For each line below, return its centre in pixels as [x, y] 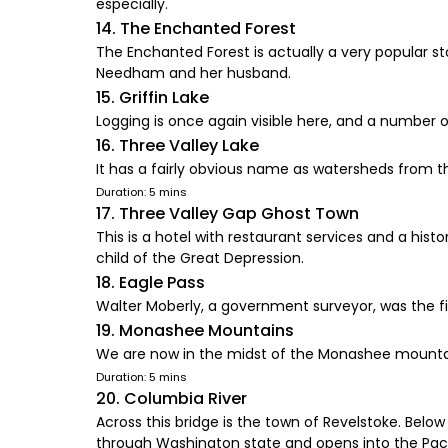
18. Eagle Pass [150, 282]
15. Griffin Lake [152, 97]
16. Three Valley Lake [177, 145]
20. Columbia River [171, 398]
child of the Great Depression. [200, 258]
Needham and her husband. [193, 73]
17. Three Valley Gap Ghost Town [227, 213]
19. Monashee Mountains [195, 330]
